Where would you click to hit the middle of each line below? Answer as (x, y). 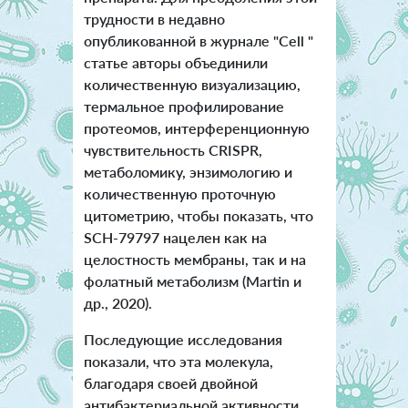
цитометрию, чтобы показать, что (198, 216)
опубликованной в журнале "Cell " (198, 41)
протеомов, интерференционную (196, 128)
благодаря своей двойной (170, 383)
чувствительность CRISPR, (173, 150)
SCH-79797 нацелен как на (175, 238)
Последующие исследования (183, 340)
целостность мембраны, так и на (194, 260)
